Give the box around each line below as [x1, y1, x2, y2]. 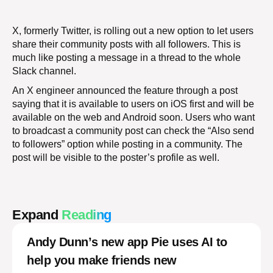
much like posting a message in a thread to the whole [12, 52, 241, 63]
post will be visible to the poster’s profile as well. [12, 152, 219, 163]
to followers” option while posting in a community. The [12, 139, 243, 149]
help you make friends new [27, 253, 177, 267]
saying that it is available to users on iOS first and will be [12, 99, 254, 109]
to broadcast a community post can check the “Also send [12, 126, 254, 136]
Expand [12, 207, 62, 222]
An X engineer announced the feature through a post [12, 85, 238, 96]
